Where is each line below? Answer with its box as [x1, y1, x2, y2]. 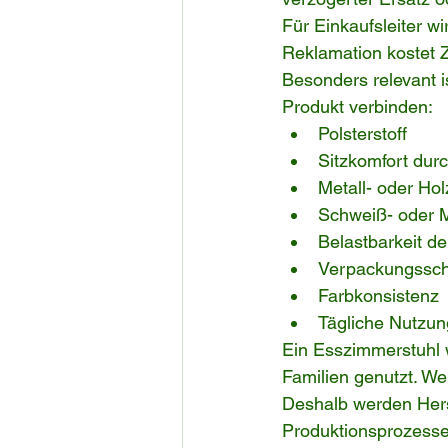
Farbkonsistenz [318, 285, 439, 307]
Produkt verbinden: [282, 96, 433, 118]
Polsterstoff [318, 123, 407, 145]
